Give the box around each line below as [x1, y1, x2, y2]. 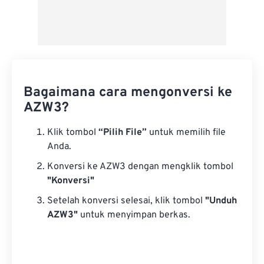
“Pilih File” [98, 127, 147, 138]
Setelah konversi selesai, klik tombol [47, 195, 205, 207]
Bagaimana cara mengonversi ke [24, 84, 232, 101]
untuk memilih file [147, 127, 226, 138]
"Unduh [205, 195, 237, 207]
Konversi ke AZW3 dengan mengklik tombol [47, 161, 233, 173]
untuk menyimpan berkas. [78, 209, 190, 221]
